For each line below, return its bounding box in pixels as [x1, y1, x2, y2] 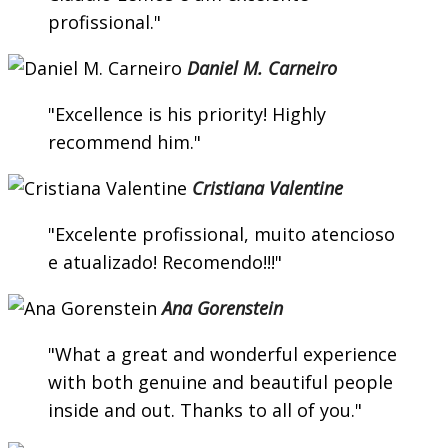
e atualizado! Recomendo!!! [48, 250, 275, 275]
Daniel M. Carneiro [187, 56, 337, 81]
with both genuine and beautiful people [48, 370, 393, 395]
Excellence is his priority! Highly [55, 102, 326, 127]
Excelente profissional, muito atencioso [55, 222, 395, 247]
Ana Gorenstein [162, 296, 283, 321]
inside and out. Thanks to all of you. [48, 398, 355, 423]
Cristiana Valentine [192, 176, 343, 201]
